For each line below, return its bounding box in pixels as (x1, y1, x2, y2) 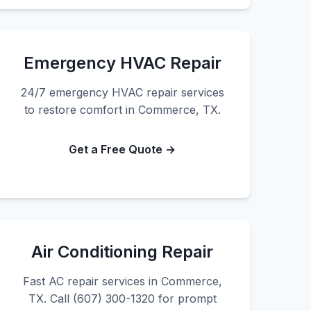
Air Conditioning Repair (31, 242, 213, 262)
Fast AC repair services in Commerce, (22, 274, 222, 288)
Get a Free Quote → (69, 142, 176, 156)
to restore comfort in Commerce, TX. (24, 103, 221, 117)
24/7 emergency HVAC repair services (20, 85, 224, 99)
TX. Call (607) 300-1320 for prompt (28, 292, 217, 305)
